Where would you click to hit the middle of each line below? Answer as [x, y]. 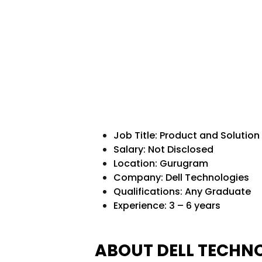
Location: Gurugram [162, 164]
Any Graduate [218, 192]
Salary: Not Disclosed [164, 150]
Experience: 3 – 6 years [167, 206]
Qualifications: [149, 192]
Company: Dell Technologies [181, 178]
